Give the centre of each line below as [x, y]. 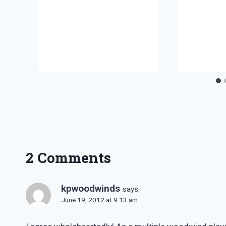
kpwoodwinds [91, 189]
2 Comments [68, 158]
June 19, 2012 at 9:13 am [99, 200]
